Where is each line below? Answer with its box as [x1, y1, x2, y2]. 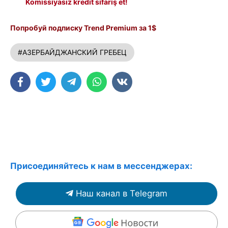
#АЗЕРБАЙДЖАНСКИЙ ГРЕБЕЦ [18, 47, 127, 56]
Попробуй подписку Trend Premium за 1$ [10, 23, 156, 32]
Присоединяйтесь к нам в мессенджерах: [10, 160, 192, 171]
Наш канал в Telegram [76, 188, 167, 198]
